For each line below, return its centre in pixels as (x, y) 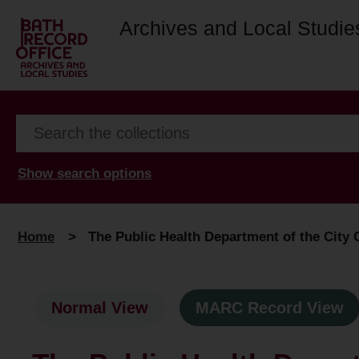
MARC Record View (270, 308)
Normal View (100, 308)
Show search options (85, 173)
